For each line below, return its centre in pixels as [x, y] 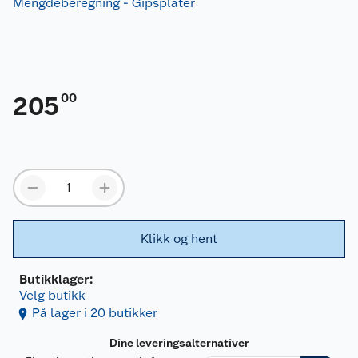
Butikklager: [56, 280]
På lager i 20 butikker [95, 313]
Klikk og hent [179, 239]
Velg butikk [52, 296]
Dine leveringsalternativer [179, 343]
